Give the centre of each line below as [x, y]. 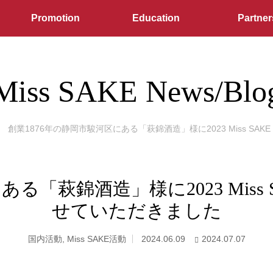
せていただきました [136, 211]
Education [156, 18]
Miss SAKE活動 [96, 239]
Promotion [55, 18]
